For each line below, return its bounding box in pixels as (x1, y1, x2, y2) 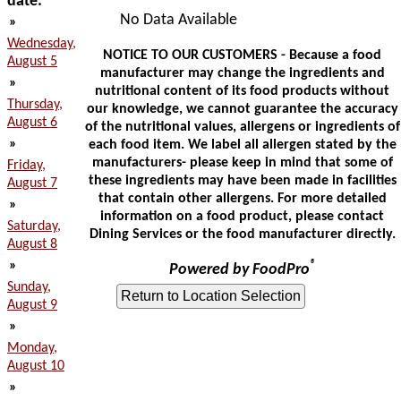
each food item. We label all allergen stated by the (88, 138, 397, 152)
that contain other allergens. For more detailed (98, 192, 387, 206)
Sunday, (7, 280, 51, 294)
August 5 (7, 55, 57, 69)
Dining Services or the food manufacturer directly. (89, 227, 396, 242)
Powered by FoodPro (168, 261, 310, 278)
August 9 (7, 298, 57, 312)
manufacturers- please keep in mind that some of (91, 156, 393, 170)
